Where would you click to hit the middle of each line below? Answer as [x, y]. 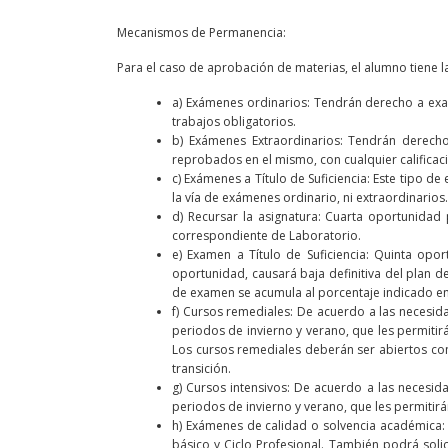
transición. [201, 369]
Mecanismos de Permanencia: [201, 33]
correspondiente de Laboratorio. [266, 236]
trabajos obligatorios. [234, 122]
